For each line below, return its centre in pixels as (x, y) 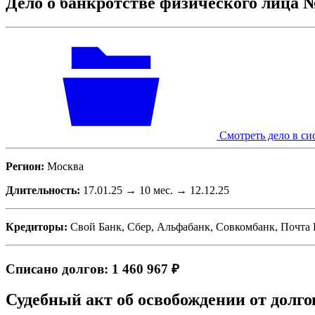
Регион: (25, 166)
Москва (64, 166)
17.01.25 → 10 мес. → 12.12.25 (155, 190)
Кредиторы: (38, 226)
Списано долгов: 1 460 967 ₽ (92, 269)
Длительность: (43, 190)
